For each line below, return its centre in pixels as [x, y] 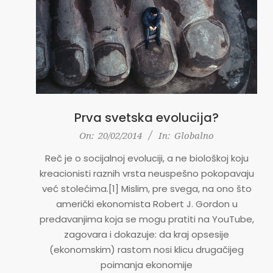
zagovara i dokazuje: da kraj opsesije [147, 235]
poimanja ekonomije [147, 265]
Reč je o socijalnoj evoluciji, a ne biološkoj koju [147, 158]
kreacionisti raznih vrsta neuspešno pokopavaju [147, 174]
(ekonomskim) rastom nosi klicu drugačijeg [147, 250]
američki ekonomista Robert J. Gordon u [147, 204]
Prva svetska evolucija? [147, 118]
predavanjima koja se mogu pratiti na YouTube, [147, 219]
